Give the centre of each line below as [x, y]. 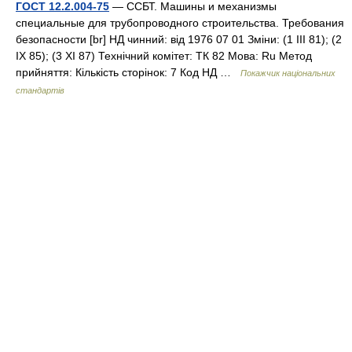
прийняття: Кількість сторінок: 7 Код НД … [128, 72]
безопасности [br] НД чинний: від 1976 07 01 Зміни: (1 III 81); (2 [179, 39]
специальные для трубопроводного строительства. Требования [180, 23]
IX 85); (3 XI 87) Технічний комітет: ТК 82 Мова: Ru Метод [164, 56]
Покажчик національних [288, 73]
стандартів [40, 90]
